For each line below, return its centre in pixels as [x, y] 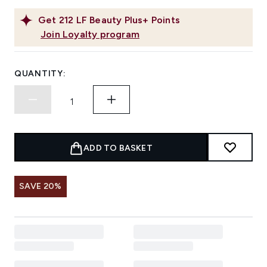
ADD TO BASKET [118, 148]
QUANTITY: [40, 74]
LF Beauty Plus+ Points [128, 20]
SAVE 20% [41, 187]
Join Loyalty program [90, 35]
